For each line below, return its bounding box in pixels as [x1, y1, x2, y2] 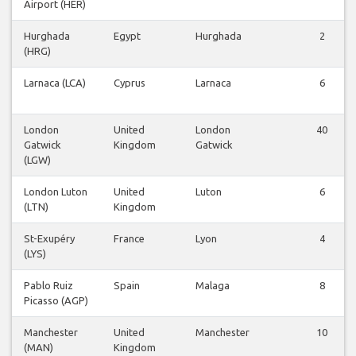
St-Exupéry [24, 233, 75, 245]
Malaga [195, 280, 230, 292]
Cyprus [114, 77, 145, 89]
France [114, 233, 145, 245]
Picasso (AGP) [24, 295, 88, 307]
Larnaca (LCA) [24, 77, 86, 89]
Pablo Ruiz [24, 280, 73, 292]
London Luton [24, 186, 87, 198]
